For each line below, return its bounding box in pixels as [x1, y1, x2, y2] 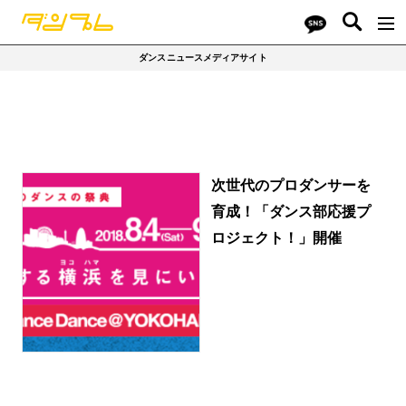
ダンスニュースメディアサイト [139, 53, 267, 63]
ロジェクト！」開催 [210, 228, 342, 246]
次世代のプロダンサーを [210, 176, 371, 193]
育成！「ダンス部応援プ [210, 202, 371, 219]
